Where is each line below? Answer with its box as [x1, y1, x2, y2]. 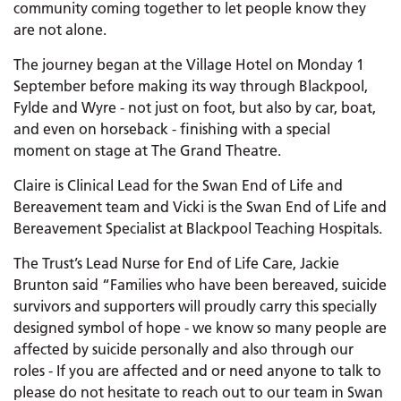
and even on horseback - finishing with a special [13, 120, 330, 138]
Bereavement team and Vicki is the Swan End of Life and [13, 198, 387, 216]
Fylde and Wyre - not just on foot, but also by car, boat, [13, 98, 376, 116]
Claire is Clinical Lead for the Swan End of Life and [13, 176, 343, 194]
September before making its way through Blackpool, [13, 77, 368, 95]
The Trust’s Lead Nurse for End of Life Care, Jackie [13, 254, 339, 272]
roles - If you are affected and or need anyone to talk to [13, 362, 381, 380]
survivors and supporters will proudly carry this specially [13, 297, 377, 315]
